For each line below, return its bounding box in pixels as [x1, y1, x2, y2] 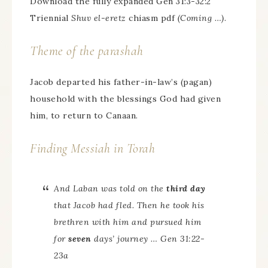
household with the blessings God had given [30, 93, 221, 104]
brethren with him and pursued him [54, 216, 202, 227]
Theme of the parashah [30, 42, 144, 59]
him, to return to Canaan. [30, 109, 138, 121]
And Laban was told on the [54, 182, 166, 194]
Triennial [30, 12, 71, 23]
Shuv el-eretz [71, 12, 126, 23]
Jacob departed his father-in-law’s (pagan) [30, 76, 212, 87]
